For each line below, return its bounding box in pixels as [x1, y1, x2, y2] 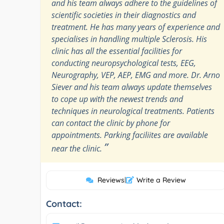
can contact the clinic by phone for [51, 117, 170, 128]
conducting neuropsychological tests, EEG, [51, 57, 196, 68]
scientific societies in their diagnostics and [51, 9, 196, 20]
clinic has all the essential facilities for [51, 45, 182, 56]
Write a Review [136, 175, 186, 184]
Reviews [97, 175, 124, 184]
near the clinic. [51, 142, 104, 154]
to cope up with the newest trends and [51, 93, 183, 104]
